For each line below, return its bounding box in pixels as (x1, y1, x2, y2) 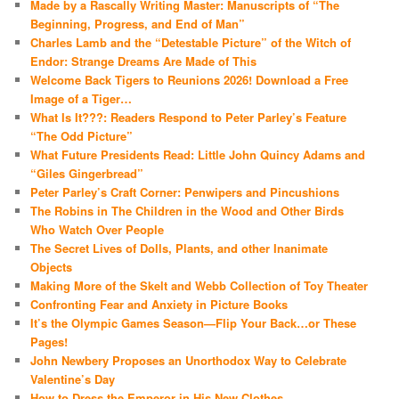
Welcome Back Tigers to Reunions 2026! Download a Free (30, 70, 349, 88)
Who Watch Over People (30, 220, 165, 238)
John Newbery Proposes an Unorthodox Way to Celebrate (30, 351, 347, 369)
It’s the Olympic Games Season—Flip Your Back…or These (30, 313, 357, 331)
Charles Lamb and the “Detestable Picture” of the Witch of (30, 33, 352, 51)
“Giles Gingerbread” (30, 164, 144, 182)
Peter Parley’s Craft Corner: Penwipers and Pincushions (30, 183, 340, 200)
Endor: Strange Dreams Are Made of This (30, 52, 257, 69)
